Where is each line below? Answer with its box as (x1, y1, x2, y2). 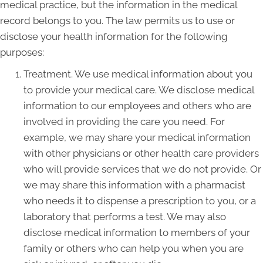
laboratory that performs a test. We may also (23, 211, 226, 222)
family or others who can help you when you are (23, 242, 244, 254)
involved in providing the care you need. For (23, 116, 225, 127)
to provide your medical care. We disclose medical (23, 84, 254, 96)
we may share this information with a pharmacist (23, 179, 245, 191)
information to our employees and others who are (23, 100, 251, 112)
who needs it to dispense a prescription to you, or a (23, 195, 256, 207)
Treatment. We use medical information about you (23, 68, 252, 80)
